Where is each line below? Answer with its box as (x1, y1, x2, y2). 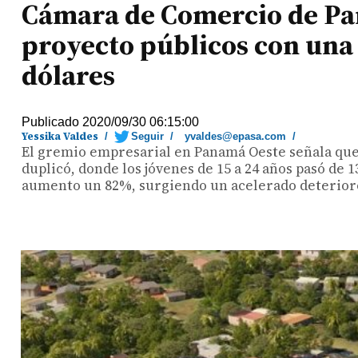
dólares (22, 56, 116, 94)
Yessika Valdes (22, 129, 99, 143)
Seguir (131, 130, 165, 142)
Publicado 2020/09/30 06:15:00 (22, 115, 200, 129)
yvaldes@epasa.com (185, 130, 287, 142)
